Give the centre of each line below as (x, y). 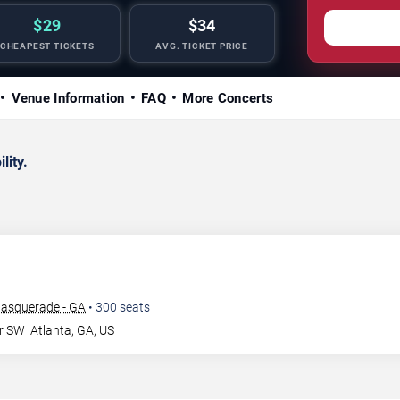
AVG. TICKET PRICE (202, 46)
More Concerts (228, 98)
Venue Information (68, 98)
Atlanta (51, 330)
